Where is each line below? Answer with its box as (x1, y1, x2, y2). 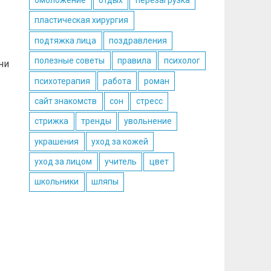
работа (102, 76, 131, 86)
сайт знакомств (34, 96, 97, 106)
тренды (80, 116, 111, 126)
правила (117, 56, 151, 66)
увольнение (123, 116, 172, 126)
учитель (104, 157, 137, 167)
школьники (34, 177, 79, 187)
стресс (135, 96, 163, 106)
